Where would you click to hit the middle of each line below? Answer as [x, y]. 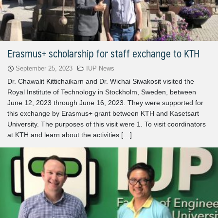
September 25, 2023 [44, 69]
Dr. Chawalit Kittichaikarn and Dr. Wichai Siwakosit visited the [101, 82]
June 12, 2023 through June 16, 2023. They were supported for [105, 103]
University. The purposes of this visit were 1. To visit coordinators [107, 124]
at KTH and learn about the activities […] [70, 135]
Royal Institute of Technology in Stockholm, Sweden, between [102, 92]
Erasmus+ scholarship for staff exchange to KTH [103, 54]
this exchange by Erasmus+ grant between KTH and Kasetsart [103, 114]
